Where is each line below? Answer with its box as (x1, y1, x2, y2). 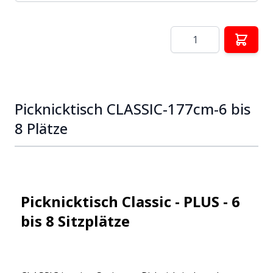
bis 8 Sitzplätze (21, 210, 133, 231)
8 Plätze (15, 118, 68, 138)
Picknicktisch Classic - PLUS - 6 (21, 191, 240, 211)
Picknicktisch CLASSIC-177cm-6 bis (15, 98, 250, 119)
